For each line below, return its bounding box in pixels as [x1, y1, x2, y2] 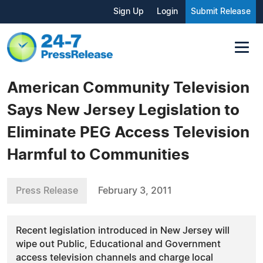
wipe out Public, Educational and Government [16, 239, 221, 249]
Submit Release [191, 8, 251, 16]
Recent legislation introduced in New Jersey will [16, 225, 230, 235]
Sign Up [113, 8, 144, 16]
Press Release [16, 186, 78, 195]
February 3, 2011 [98, 186, 172, 195]
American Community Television [7, 80, 249, 96]
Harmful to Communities [7, 147, 190, 163]
